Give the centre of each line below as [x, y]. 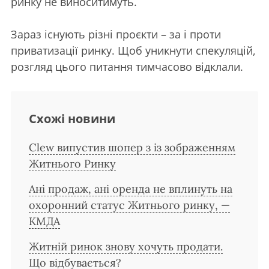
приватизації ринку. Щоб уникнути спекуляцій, [133, 50]
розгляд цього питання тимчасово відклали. [127, 66]
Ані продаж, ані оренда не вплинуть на [131, 189]
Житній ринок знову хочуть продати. [126, 246]
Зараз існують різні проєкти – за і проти [116, 34]
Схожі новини [72, 118]
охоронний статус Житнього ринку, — [129, 205]
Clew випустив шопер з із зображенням [132, 147]
